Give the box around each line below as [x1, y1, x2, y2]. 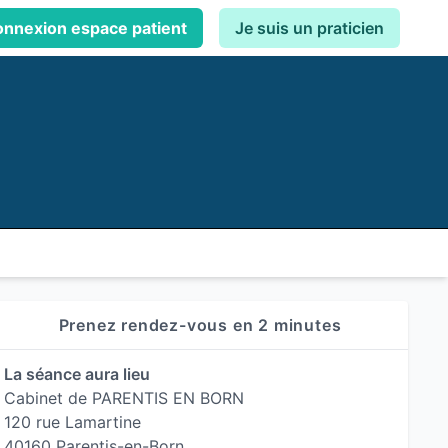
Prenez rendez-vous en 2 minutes [58, 315, 342, 335]
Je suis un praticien [235, 18, 384, 38]
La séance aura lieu [4, 364, 150, 384]
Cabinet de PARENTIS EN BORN [4, 388, 244, 408]
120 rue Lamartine [4, 412, 141, 432]
